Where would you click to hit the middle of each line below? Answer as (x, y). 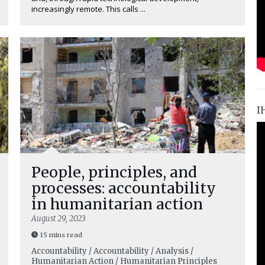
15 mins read (61, 235)
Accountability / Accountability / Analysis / (112, 251)
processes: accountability (124, 188)
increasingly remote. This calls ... (88, 9)
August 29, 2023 (58, 219)
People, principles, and (114, 172)
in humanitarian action (117, 204)
